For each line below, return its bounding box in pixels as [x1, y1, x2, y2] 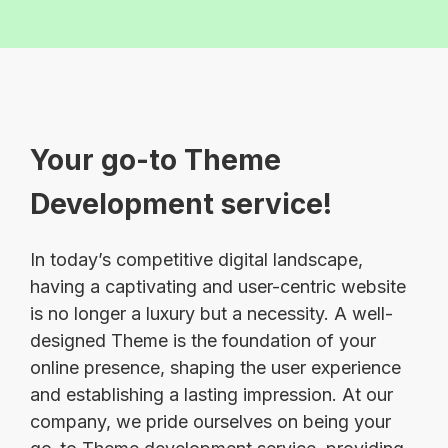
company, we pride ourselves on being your [30, 410, 391, 432]
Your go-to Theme [30, 142, 281, 177]
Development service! [30, 186, 332, 221]
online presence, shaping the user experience [30, 356, 401, 378]
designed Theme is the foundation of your [30, 329, 376, 351]
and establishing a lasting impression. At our [30, 383, 393, 405]
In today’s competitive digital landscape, [30, 248, 363, 270]
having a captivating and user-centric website [30, 275, 406, 297]
